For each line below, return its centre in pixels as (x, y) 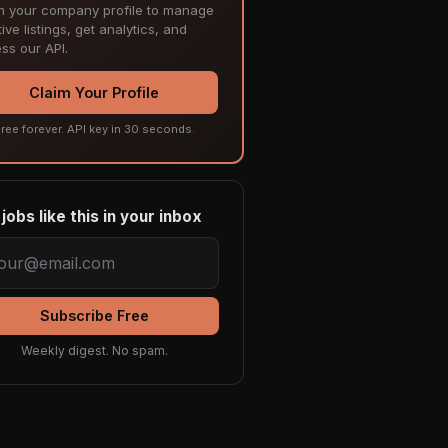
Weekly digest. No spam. (94, 351)
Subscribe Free (94, 316)
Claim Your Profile (94, 93)
